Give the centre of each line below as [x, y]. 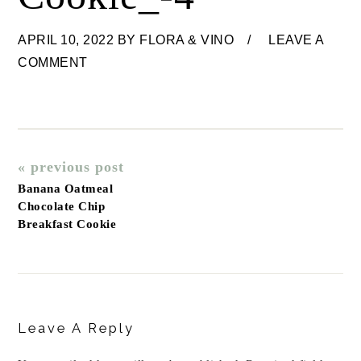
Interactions [73, 309]
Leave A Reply [77, 328]
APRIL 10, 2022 [66, 40]
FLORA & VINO [187, 40]
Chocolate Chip [62, 206]
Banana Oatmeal [66, 189]
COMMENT [53, 62]
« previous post [71, 167]
